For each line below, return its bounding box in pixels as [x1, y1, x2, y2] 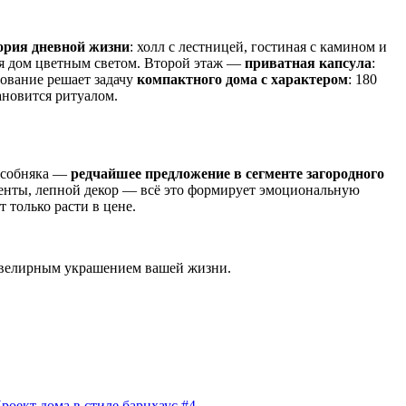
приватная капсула [245, 54, 372, 71]
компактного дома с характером [137, 71, 348, 87]
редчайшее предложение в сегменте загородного [71, 165, 384, 181]
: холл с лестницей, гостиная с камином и [130, 38, 387, 54]
